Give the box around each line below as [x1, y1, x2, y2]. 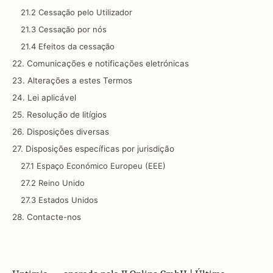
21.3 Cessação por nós [21, 24, 107, 34]
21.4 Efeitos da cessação [21, 41, 115, 51]
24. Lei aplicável [12, 93, 76, 102]
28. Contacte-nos [12, 212, 81, 222]
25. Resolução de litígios [12, 110, 107, 119]
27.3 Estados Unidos [21, 195, 98, 205]
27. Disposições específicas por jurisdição [12, 144, 174, 154]
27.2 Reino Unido [21, 178, 85, 188]
